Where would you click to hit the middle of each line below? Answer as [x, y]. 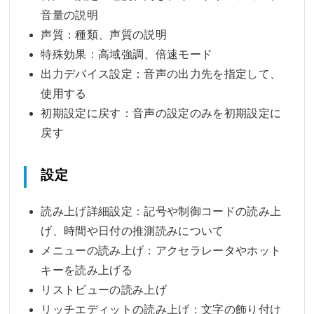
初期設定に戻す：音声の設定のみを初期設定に [161, 113]
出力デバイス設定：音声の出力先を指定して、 [161, 74]
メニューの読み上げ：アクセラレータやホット [161, 250]
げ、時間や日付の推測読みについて [132, 231]
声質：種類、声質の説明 [104, 34]
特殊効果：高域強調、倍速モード [127, 54]
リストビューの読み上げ [104, 289]
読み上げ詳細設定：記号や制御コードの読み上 [161, 211]
